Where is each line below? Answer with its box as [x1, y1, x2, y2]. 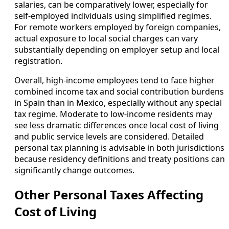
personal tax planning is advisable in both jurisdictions [14, 142, 224, 154]
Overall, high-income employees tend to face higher [14, 75, 215, 86]
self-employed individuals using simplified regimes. [14, 10, 212, 22]
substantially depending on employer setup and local [14, 44, 219, 56]
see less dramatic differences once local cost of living [14, 120, 219, 131]
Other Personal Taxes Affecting [14, 186, 203, 203]
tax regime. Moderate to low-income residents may [14, 108, 212, 120]
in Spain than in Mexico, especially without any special [14, 97, 222, 109]
